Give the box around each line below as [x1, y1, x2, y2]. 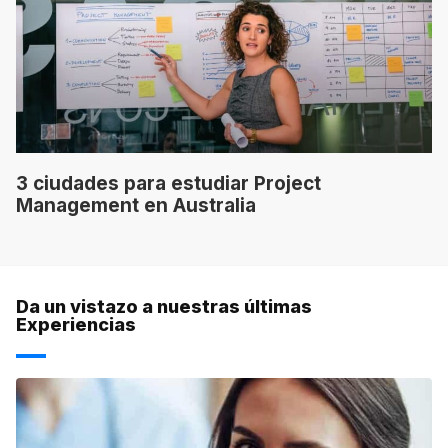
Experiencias [16, 313, 136, 335]
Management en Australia [16, 193, 256, 217]
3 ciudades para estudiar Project [16, 171, 321, 195]
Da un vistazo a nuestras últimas [16, 295, 312, 317]
